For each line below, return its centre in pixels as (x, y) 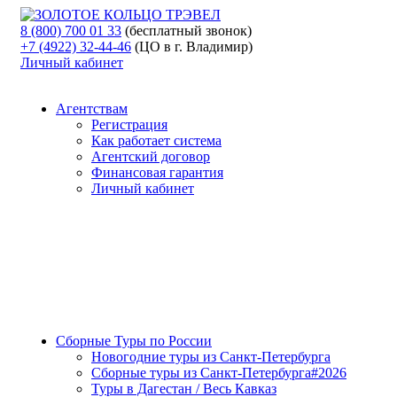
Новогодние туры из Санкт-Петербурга (211, 357)
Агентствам (92, 109)
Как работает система (156, 140)
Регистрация (129, 125)
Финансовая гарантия (157, 172)
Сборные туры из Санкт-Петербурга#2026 (219, 373)
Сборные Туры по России (134, 341)
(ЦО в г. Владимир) (194, 47)
